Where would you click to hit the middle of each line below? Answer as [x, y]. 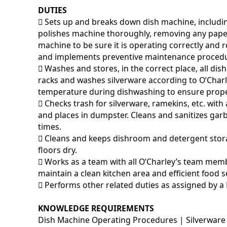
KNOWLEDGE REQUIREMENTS [96, 209]
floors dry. [58, 150]
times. [50, 127]
